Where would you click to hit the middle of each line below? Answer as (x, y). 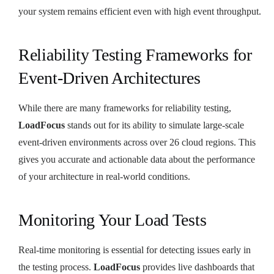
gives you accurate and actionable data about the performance (137, 159)
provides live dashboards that (197, 267)
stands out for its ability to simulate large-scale (154, 125)
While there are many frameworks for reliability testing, (125, 108)
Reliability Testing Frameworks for (135, 54)
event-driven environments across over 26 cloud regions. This (137, 142)
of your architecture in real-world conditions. (104, 176)
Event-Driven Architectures (109, 78)
